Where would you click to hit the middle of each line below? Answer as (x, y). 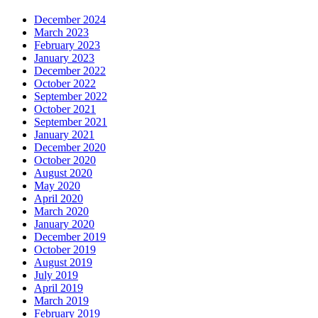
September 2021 (71, 121)
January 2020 (64, 224)
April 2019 (59, 287)
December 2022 (70, 70)
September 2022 (71, 96)
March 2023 (61, 32)
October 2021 (65, 109)
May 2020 (57, 185)
